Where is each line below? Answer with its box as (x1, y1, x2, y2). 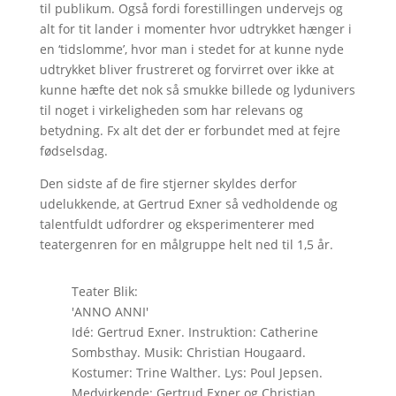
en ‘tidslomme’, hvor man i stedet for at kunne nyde (39, 40, 344, 57)
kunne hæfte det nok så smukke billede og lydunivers (39, 80, 355, 98)
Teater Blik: (71, 282, 138, 300)
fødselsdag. (39, 141, 108, 159)
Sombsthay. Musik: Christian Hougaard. (71, 343, 306, 361)
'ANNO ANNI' (71, 302, 148, 320)
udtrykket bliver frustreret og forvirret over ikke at (39, 60, 334, 78)
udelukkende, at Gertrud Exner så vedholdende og (39, 194, 338, 212)
